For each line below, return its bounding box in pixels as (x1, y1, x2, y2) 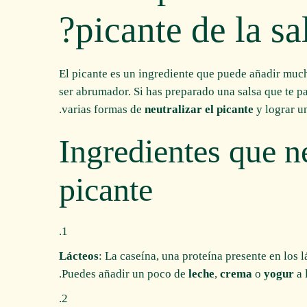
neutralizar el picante (145, 102, 254, 116)
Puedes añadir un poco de (62, 267, 188, 280)
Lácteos (59, 249, 99, 262)
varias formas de (62, 102, 145, 116)
